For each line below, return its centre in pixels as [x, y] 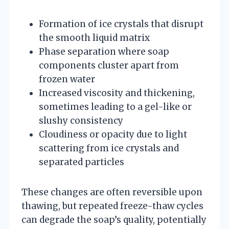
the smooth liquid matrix [94, 38]
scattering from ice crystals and [109, 148]
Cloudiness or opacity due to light [113, 134]
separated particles [82, 162]
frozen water [67, 79]
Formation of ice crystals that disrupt [121, 24]
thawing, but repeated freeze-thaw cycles [112, 206]
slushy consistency [81, 120]
